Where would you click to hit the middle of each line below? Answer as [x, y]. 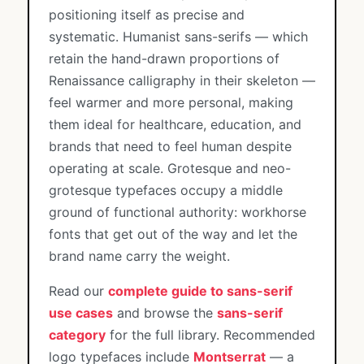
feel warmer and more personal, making [171, 102]
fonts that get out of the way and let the [173, 234]
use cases [81, 313]
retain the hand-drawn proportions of [164, 58]
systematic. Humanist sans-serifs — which [178, 37]
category [77, 335]
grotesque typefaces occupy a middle [166, 190]
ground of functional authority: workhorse [178, 212]
